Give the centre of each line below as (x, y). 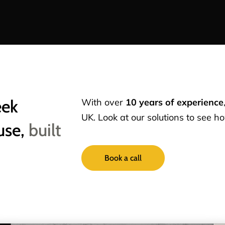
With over (103, 102)
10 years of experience (174, 102)
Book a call (123, 158)
